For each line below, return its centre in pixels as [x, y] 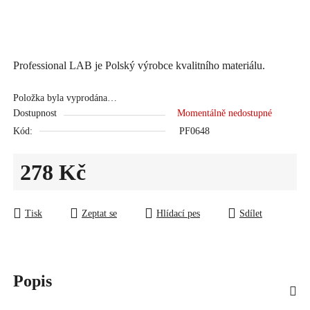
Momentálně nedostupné [224, 113]
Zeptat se [99, 213]
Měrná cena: [43, 192]
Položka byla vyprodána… [65, 98]
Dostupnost [35, 113]
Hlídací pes [178, 213]
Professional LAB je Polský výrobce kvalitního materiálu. [139, 65]
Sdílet [250, 213]
